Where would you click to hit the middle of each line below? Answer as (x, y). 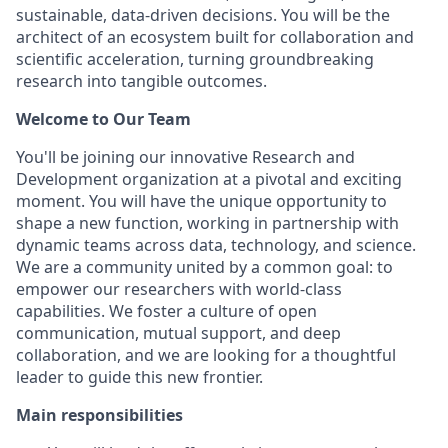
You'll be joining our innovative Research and (185, 157)
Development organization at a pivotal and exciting (209, 179)
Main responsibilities (99, 415)
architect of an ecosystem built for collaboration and (215, 37)
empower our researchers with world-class (179, 289)
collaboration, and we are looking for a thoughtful (206, 355)
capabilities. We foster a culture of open (166, 311)
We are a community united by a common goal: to (204, 267)
